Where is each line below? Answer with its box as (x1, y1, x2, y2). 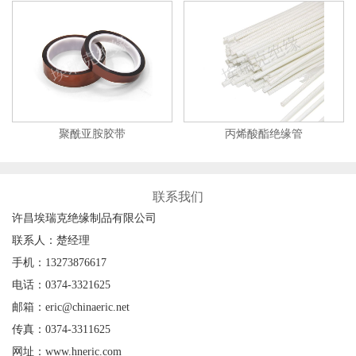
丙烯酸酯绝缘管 (225, 128, 303, 141)
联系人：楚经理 (12, 234, 90, 247)
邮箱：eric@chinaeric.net (12, 301, 130, 314)
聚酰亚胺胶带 (59, 128, 126, 141)
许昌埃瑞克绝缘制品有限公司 (12, 212, 157, 225)
